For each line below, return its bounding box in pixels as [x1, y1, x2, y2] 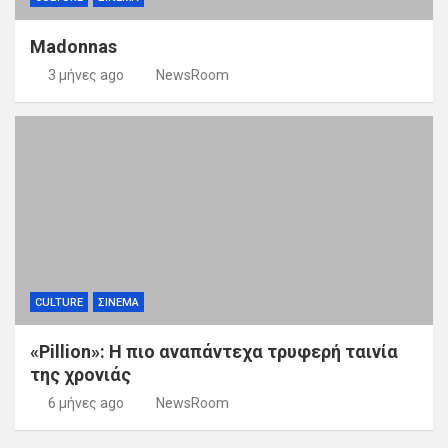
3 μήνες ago [47, 66, 124, 83]
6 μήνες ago [47, 394, 124, 411]
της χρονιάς [30, 363, 131, 385]
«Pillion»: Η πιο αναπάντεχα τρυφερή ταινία [30, 340, 398, 362]
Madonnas [30, 35, 117, 57]
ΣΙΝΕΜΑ [98, 295, 139, 309]
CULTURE [35, 295, 83, 309]
